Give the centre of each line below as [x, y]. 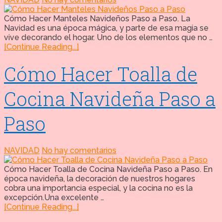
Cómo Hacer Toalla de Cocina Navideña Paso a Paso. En [108, 169]
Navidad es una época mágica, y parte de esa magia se [106, 28]
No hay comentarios [79, 150]
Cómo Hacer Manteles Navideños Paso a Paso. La [97, 18]
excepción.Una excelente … [54, 197]
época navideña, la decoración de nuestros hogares [100, 178]
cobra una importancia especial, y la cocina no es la [98, 188]
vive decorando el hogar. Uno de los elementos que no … [108, 37]
